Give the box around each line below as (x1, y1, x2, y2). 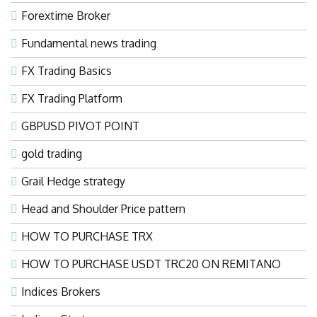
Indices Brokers (21, 284, 100, 299)
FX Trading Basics (21, 63, 112, 78)
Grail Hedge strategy (21, 173, 125, 188)
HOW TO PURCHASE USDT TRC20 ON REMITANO (21, 256, 281, 271)
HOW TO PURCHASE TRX (21, 229, 153, 243)
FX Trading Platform (21, 91, 122, 105)
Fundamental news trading (21, 35, 156, 50)
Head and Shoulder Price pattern (21, 201, 185, 216)
